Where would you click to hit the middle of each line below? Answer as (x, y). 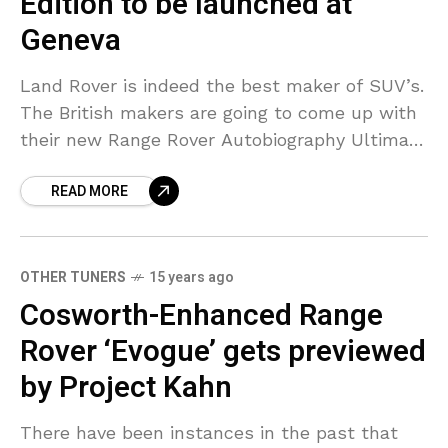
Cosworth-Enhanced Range (201, 316)
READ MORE (89, 192)
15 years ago (191, 278)
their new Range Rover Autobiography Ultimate (223, 140)
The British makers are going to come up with (218, 113)
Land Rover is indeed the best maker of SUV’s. (222, 86)
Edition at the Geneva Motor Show (169, 167)
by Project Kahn (126, 388)
